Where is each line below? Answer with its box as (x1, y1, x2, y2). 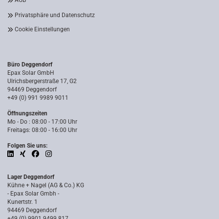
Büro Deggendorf (7, 61, 52, 68)
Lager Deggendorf (7, 174, 54, 180)
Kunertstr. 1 (7, 198, 38, 205)
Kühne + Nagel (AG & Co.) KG (7, 182, 84, 189)
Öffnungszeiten (7, 110, 47, 117)
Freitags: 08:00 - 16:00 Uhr (7, 127, 77, 133)
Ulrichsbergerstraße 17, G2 (7, 78, 77, 85)
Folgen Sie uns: (7, 142, 47, 149)
